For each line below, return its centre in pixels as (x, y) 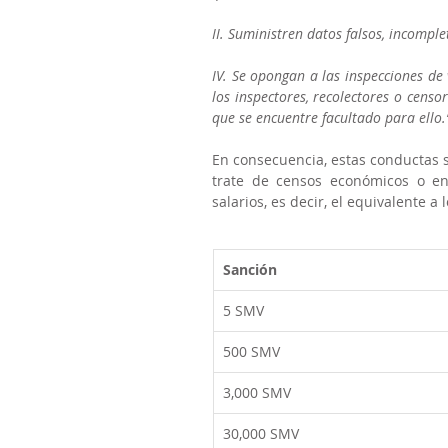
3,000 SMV (257, 392)
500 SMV (251, 351)
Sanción (250, 269)
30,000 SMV (261, 433)
